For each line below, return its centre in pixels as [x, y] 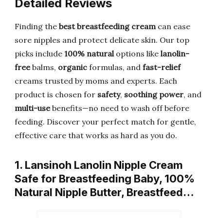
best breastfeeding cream [107, 26]
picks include [39, 54]
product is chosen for [56, 94]
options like [137, 54]
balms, [44, 67]
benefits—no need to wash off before [120, 108]
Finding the [37, 26]
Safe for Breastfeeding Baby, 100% [105, 179]
